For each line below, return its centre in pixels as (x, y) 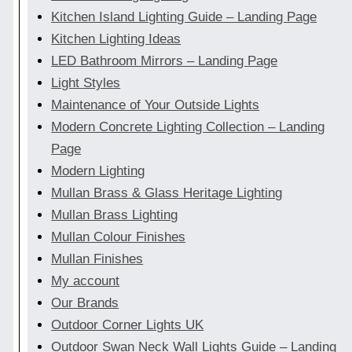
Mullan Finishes (97, 259)
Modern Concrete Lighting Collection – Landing (188, 127)
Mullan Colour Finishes (119, 237)
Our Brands (85, 303)
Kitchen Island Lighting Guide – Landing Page (184, 17)
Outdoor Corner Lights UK (128, 325)
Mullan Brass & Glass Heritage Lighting (167, 193)
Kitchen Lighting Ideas (116, 39)
